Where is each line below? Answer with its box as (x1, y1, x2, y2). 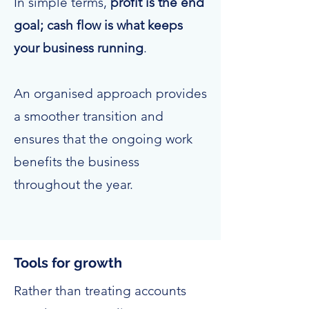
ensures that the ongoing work (14, 131, 192, 147)
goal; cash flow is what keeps (14, 17, 183, 33)
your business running (14, 40, 143, 56)
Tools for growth (14, 255, 122, 271)
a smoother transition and (14, 108, 163, 124)
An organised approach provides (14, 86, 207, 101)
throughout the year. (14, 177, 137, 192)
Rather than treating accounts (14, 283, 186, 299)
